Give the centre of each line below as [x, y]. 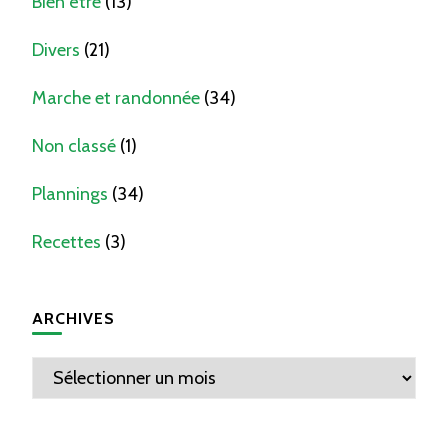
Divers [56, 49]
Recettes [66, 241]
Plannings [70, 193]
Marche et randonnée [116, 97]
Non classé [74, 145]
